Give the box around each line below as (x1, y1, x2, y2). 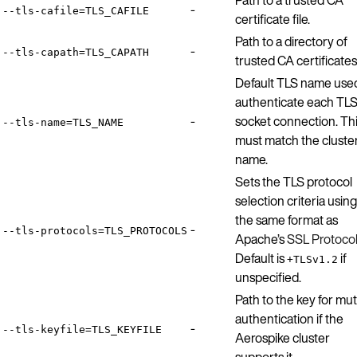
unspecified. (235, 267, 301, 287)
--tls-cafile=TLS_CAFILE (2, 4, 149, 17)
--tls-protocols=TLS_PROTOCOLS (2, 224, 187, 237)
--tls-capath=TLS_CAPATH (2, 45, 149, 58)
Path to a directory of (235, 31, 347, 51)
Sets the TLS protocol (235, 171, 352, 191)
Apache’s (235, 229, 287, 249)
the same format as (235, 210, 338, 229)
